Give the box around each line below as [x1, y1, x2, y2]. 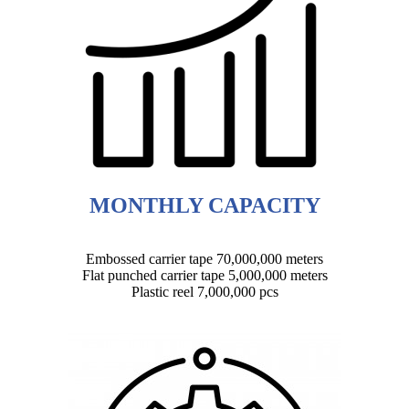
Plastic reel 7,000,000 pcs [131, 284, 278, 300]
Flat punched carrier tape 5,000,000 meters [81, 267, 328, 284]
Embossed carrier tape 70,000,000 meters [86, 251, 323, 267]
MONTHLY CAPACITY [89, 194, 320, 218]
